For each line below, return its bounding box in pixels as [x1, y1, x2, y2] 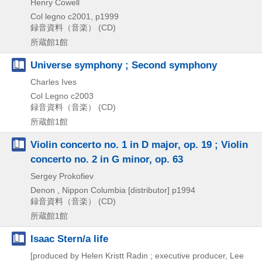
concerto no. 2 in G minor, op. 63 [30, 153, 183, 165]
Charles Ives [30, 77, 77, 87]
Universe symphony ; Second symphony [30, 59, 217, 71]
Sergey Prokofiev [30, 171, 94, 181]
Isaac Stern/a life [30, 233, 108, 244]
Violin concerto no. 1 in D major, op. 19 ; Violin [30, 139, 248, 150]
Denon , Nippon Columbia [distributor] [30, 185, 170, 195]
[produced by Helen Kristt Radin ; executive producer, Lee [30, 251, 244, 260]
